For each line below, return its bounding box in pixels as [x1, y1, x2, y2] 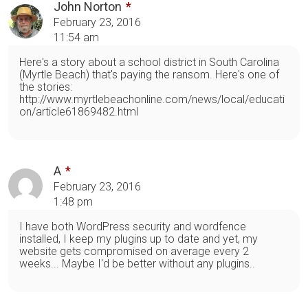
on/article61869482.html [19, 104, 138, 118]
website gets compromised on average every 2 [19, 244, 249, 258]
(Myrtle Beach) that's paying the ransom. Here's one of [19, 67, 279, 81]
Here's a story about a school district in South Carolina [19, 55, 279, 69]
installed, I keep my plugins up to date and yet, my [19, 232, 258, 245]
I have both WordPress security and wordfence [19, 219, 246, 233]
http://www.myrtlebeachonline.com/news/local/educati [19, 92, 285, 106]
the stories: [19, 80, 72, 93]
